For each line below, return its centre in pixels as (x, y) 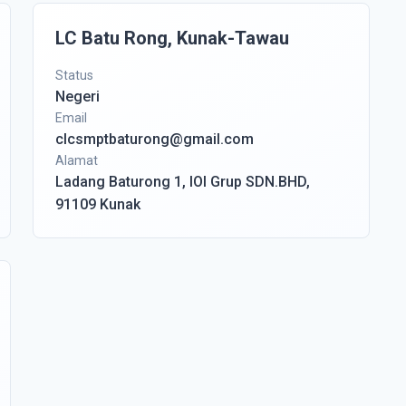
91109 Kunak (98, 204)
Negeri (77, 97)
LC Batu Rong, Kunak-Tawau (172, 38)
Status (74, 75)
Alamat (77, 160)
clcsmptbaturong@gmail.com (155, 139)
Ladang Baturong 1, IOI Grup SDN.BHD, (183, 182)
